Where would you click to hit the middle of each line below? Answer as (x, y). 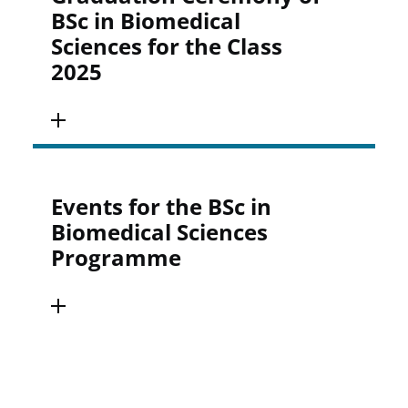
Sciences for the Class (167, 46)
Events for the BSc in (162, 206)
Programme (117, 257)
